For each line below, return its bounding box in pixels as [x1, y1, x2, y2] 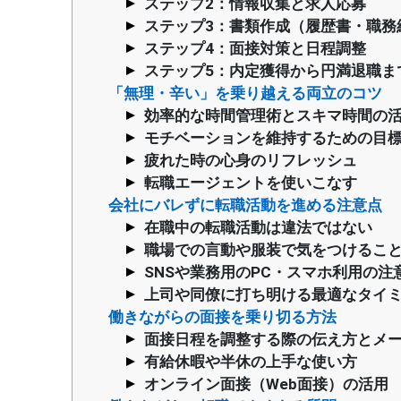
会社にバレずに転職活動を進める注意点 [107, 195, 382, 214]
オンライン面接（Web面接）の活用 [144, 374, 388, 393]
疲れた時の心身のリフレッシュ [144, 150, 357, 169]
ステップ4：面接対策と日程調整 [144, 38, 366, 57]
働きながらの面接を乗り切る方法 [107, 307, 337, 326]
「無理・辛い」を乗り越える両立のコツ [107, 83, 382, 102]
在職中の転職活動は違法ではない [144, 218, 372, 236]
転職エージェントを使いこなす [144, 173, 357, 192]
